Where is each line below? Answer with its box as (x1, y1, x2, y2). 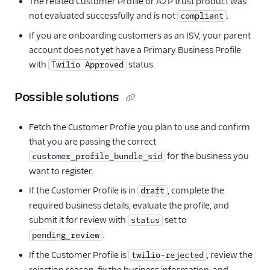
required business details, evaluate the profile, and (29, 200, 229, 211)
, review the (207, 250, 253, 260)
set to (163, 215, 187, 225)
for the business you (165, 151, 249, 162)
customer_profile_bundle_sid (32, 151, 162, 162)
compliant (180, 11, 224, 21)
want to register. (29, 166, 93, 177)
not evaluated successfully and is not (29, 10, 177, 21)
